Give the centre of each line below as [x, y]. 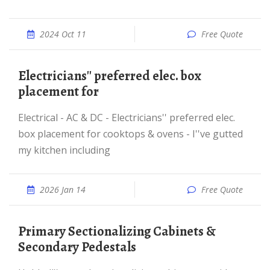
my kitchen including [64, 150]
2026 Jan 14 [63, 190]
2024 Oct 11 [63, 34]
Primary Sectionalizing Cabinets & [22, 231]
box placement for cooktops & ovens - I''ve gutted [130, 134]
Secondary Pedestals [77, 247]
